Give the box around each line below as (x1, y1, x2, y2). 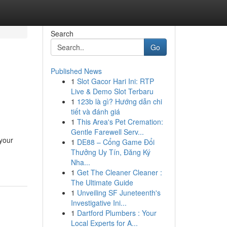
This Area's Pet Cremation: (77, 117, 163, 127)
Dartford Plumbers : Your (77, 208, 157, 218)
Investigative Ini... (70, 198, 127, 208)
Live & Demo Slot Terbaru (70, 86, 154, 96)
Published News (50, 66, 102, 76)
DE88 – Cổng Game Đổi (77, 137, 155, 147)
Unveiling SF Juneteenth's (77, 187, 161, 198)
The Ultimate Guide (70, 177, 133, 187)
